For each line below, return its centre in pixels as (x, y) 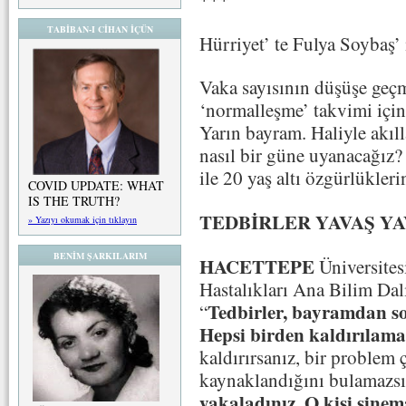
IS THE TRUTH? (74, 201)
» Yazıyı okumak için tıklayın (82, 219)
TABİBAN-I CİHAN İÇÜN (100, 29)
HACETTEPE (257, 266)
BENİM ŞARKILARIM (100, 256)
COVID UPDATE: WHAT (96, 185)
